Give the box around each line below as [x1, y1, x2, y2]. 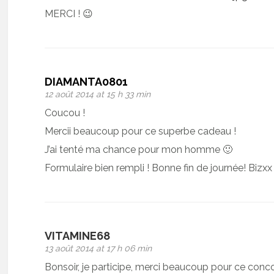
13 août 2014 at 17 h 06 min [45, 243, 152, 253]
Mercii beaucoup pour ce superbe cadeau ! [45, 125, 237, 137]
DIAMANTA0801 [45, 75, 128, 88]
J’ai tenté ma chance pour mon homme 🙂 [45, 143, 233, 155]
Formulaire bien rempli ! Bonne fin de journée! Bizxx [45, 161, 273, 174]
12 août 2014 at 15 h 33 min [45, 89, 151, 99]
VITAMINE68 [45, 229, 111, 242]
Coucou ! [45, 106, 86, 119]
